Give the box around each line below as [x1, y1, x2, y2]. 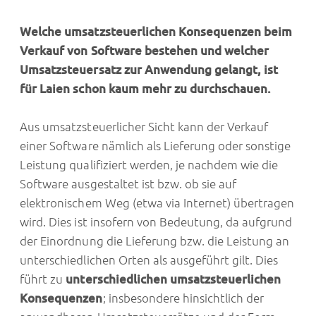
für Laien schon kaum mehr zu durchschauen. [20, 82, 272, 96]
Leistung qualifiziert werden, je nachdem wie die [20, 158, 279, 172]
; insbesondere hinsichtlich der [102, 291, 265, 305]
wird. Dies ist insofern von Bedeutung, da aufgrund [20, 215, 293, 229]
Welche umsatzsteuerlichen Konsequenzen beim [20, 25, 293, 39]
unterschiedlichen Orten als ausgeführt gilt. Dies [20, 253, 279, 267]
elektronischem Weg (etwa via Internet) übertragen [20, 196, 295, 210]
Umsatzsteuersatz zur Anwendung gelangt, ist [20, 63, 279, 77]
